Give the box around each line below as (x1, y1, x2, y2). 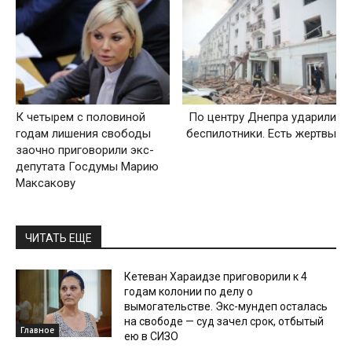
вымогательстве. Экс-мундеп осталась (124, 300, 328, 313)
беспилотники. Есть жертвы (185, 126, 336, 141)
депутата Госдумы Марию (16, 159, 159, 174)
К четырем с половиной (16, 110, 145, 125)
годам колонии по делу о (124, 285, 254, 299)
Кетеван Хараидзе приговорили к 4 (124, 270, 308, 284)
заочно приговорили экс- (16, 143, 154, 158)
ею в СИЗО (124, 330, 179, 343)
